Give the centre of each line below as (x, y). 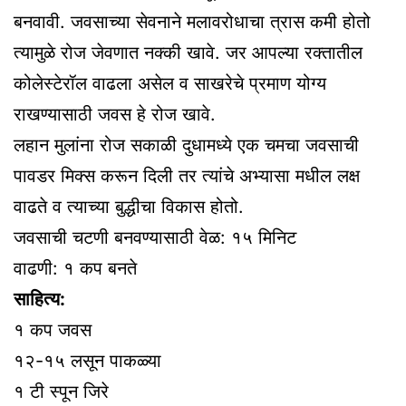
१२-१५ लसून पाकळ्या (87, 361)
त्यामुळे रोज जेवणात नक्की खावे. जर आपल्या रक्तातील (188, 53)
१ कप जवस (53, 330)
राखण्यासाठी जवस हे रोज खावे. (115, 115)
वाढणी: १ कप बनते (75, 269)
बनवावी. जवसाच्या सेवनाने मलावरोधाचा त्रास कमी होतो (192, 22)
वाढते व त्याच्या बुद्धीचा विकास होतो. (129, 207)
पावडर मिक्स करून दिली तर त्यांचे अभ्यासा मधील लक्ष (187, 176)
